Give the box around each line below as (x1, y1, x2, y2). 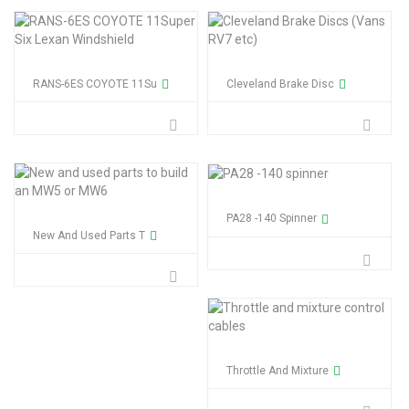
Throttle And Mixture (226, 363, 329, 377)
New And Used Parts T (33, 229, 145, 242)
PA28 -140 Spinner (226, 212, 317, 225)
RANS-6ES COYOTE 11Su (33, 77, 157, 90)
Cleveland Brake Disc (226, 77, 334, 90)
